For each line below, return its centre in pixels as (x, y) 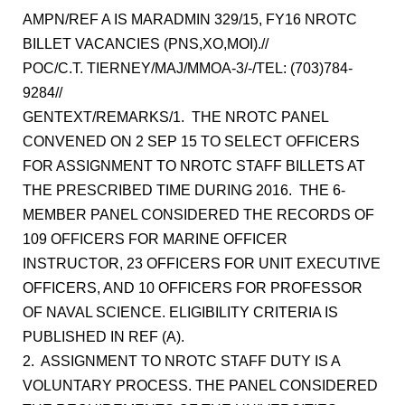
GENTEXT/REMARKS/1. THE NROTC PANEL (175, 117)
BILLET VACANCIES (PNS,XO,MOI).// (146, 44)
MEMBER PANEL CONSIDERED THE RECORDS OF (198, 215)
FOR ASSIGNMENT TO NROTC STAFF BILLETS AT (194, 166)
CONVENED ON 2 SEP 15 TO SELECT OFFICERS (191, 141)
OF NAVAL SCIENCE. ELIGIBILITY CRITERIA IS (180, 312)
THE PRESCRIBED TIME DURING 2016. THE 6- (184, 190)
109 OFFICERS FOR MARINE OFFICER (155, 239)
